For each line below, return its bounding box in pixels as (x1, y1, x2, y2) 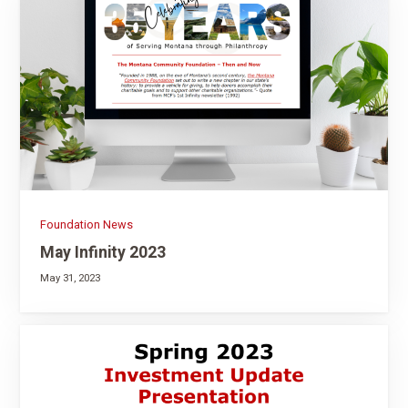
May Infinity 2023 (39, 240, 166, 264)
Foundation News (39, 217, 133, 234)
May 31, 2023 (39, 270, 100, 286)
